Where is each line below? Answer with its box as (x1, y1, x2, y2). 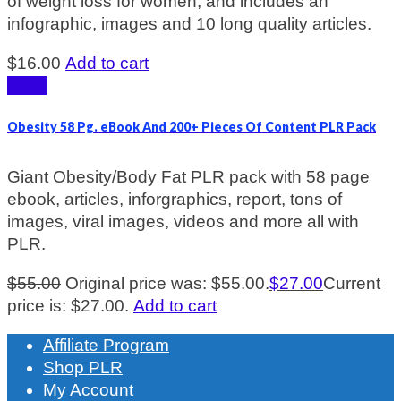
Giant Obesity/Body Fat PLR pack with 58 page (7, 166, 370, 186)
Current (323, 273, 380, 293)
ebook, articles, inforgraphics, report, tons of (7, 189, 342, 209)
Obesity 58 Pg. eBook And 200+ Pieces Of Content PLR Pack (7, 118, 376, 134)
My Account (43, 380, 133, 399)
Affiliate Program (43, 335, 169, 354)
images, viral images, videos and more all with (7, 211, 359, 231)
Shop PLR (43, 357, 123, 377)
